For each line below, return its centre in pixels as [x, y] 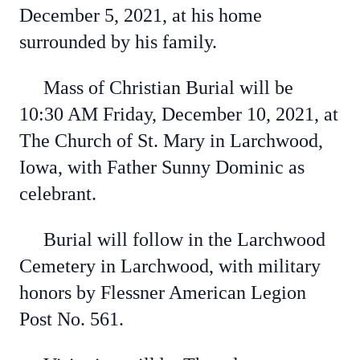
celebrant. [58, 194]
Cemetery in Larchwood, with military [170, 266]
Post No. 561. [72, 319]
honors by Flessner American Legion [163, 292]
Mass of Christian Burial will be [156, 88]
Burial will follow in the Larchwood [172, 239]
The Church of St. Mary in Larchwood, [171, 141]
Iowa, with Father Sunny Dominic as [162, 167]
